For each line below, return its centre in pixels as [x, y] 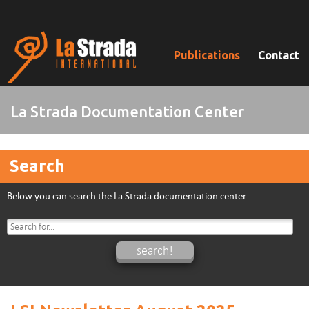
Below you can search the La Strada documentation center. [127, 196]
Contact [279, 55]
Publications [207, 55]
